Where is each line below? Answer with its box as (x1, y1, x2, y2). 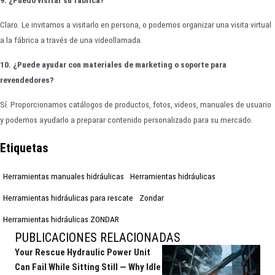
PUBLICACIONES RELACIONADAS (15, 230, 180, 245)
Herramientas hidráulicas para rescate (3, 192, 133, 203)
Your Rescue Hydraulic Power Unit (15, 246, 150, 258)
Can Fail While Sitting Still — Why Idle (15, 261, 161, 273)
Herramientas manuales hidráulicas (3, 171, 124, 181)
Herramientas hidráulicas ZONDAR (3, 214, 119, 224)
